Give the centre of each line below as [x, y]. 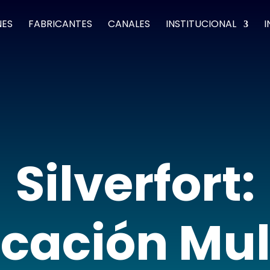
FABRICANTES [61, 24]
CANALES [129, 24]
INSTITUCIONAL [201, 24]
